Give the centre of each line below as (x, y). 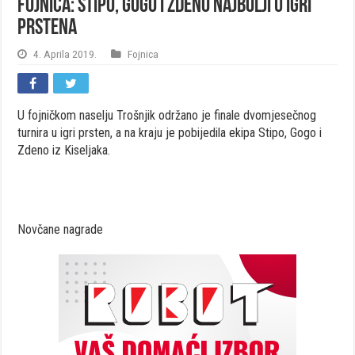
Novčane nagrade (61, 229)
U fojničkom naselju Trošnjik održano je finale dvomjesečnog (167, 115)
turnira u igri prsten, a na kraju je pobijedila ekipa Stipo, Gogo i (170, 132)
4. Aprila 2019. (65, 53)
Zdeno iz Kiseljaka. (64, 150)
